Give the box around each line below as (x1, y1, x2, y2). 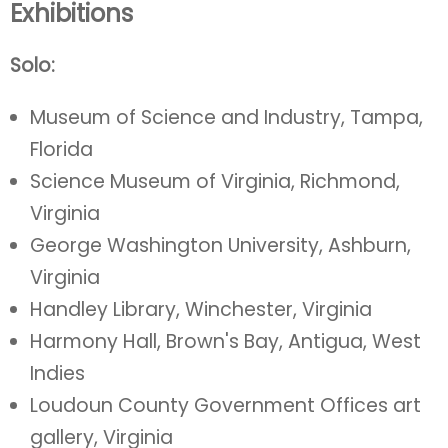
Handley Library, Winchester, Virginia (30, 296, 372, 323)
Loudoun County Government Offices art (30, 392, 421, 419)
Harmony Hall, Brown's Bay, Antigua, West (30, 328, 421, 355)
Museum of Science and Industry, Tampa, (30, 104, 423, 131)
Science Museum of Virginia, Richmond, (30, 168, 400, 195)
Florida (30, 136, 93, 163)
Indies (30, 360, 85, 387)
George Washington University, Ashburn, (30, 232, 411, 259)
